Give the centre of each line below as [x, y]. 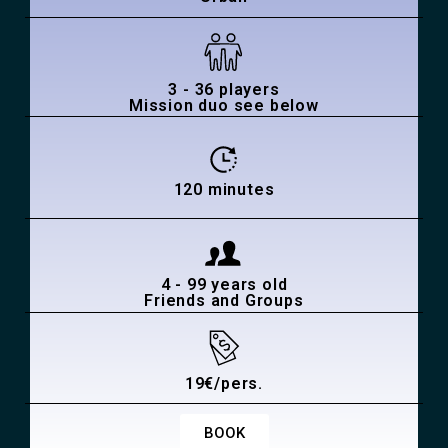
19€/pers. [224, 384]
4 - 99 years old [224, 285]
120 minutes [224, 190]
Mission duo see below [224, 106]
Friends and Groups [224, 301]
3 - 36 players [224, 90]
